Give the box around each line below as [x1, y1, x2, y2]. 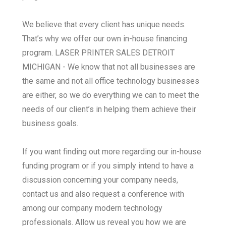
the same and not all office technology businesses [22, 76, 199, 86]
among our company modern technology [22, 203, 162, 213]
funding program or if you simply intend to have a [22, 161, 194, 171]
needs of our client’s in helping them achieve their [22, 104, 196, 115]
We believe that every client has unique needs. [22, 20, 186, 30]
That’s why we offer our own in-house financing [22, 34, 187, 44]
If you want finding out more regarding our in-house [22, 147, 201, 157]
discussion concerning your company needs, [22, 175, 178, 185]
